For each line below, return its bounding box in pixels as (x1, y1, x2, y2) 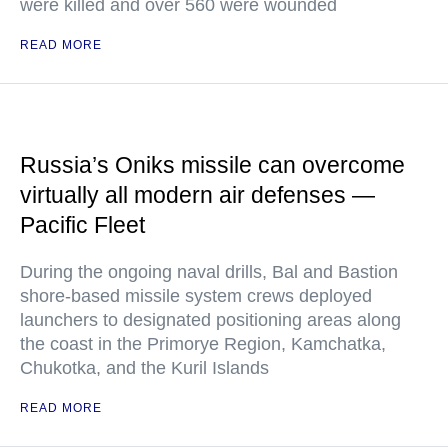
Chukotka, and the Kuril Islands (20, 358, 269, 379)
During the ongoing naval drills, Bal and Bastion (20, 262, 398, 283)
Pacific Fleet (20, 212, 145, 239)
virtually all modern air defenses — (20, 182, 375, 209)
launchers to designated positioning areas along (20, 310, 401, 331)
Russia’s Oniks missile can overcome (20, 152, 405, 179)
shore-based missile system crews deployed (20, 286, 372, 307)
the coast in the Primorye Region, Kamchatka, (20, 334, 386, 355)
